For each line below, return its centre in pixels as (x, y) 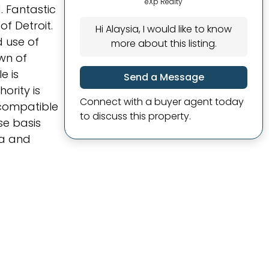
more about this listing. (164, 44)
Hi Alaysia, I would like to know (164, 29)
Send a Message (164, 77)
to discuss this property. (135, 116)
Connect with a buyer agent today (162, 102)
